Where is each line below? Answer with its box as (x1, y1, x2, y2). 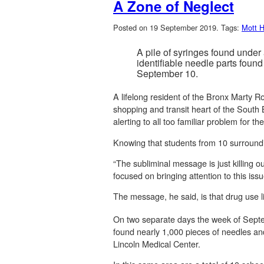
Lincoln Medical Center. (113, 237, 203, 250)
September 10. (137, 67, 198, 81)
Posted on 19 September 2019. (113, 22, 221, 34)
